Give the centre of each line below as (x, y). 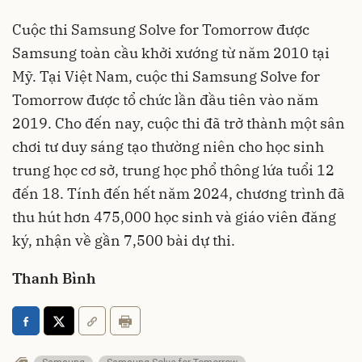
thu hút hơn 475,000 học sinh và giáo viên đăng (174, 217)
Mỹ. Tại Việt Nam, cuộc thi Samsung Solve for (166, 77)
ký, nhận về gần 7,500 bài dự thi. (124, 241)
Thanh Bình (54, 279)
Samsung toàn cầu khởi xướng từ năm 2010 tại (171, 53)
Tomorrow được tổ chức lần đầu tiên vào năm (165, 100)
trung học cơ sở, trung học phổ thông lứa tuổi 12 (173, 170)
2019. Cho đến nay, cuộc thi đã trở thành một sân (179, 124)
